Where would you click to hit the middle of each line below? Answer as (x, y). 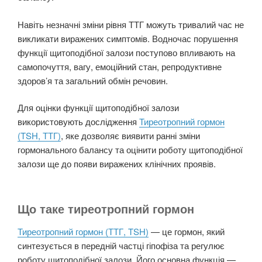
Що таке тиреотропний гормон (106, 208)
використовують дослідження (78, 122)
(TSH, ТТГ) (39, 136)
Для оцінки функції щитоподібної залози (98, 108)
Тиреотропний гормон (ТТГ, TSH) (83, 231)
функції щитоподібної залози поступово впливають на (126, 52)
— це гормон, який (187, 231)
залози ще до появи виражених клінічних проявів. (117, 164)
